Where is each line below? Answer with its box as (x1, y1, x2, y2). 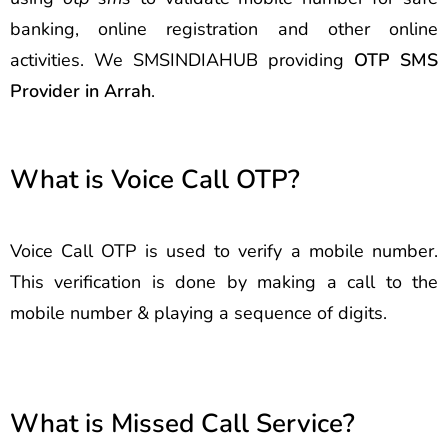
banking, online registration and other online (10, 17, 438, 41)
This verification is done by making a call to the (10, 269, 438, 294)
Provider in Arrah (10, 79, 151, 103)
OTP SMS (354, 48, 438, 72)
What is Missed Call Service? (10, 406, 355, 441)
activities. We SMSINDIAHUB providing (10, 48, 354, 72)
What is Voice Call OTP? (10, 162, 300, 197)
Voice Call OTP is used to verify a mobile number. (10, 238, 438, 263)
